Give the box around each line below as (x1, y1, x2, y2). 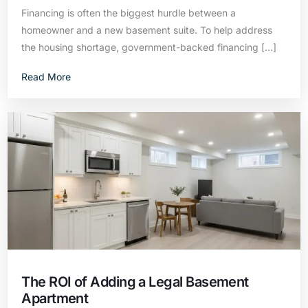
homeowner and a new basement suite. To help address (21, 24, 273, 36)
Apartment (21, 290, 89, 307)
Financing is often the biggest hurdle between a (21, 7, 236, 19)
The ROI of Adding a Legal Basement (21, 274, 249, 290)
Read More (21, 71, 71, 82)
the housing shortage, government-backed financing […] (21, 41, 277, 53)
